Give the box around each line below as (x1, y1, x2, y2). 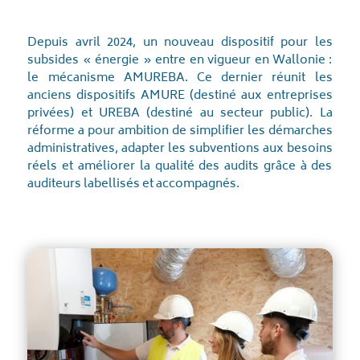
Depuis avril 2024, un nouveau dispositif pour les (27, 33, 333, 55)
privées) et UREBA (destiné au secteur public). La (27, 104, 333, 125)
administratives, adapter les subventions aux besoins (27, 139, 333, 161)
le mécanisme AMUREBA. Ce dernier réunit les (27, 68, 333, 90)
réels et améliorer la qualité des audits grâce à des (27, 157, 333, 178)
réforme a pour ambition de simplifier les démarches (27, 121, 333, 143)
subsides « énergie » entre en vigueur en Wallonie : (27, 51, 333, 72)
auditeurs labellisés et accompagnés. (27, 174, 240, 196)
